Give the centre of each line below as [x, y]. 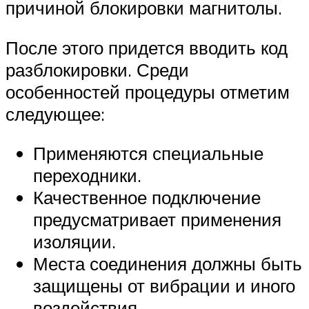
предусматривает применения [157, 220]
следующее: [55, 113]
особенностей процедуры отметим [148, 91]
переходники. [87, 176]
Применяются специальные [148, 153]
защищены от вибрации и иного [164, 286]
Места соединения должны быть [168, 264]
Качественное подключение [147, 198]
